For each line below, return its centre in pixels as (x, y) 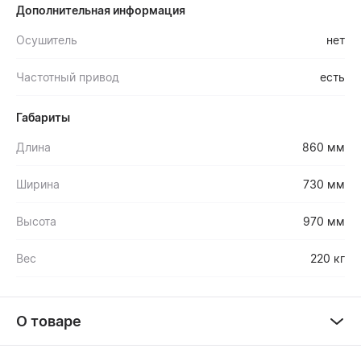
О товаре (49, 321)
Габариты (43, 117)
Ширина (38, 184)
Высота (36, 221)
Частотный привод (68, 77)
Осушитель (47, 39)
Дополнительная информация (101, 10)
